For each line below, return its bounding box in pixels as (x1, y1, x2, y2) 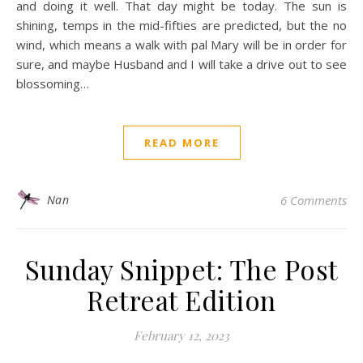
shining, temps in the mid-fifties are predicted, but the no (16, 17, 347, 33)
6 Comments (280, 192, 347, 208)
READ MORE (143, 135, 220, 150)
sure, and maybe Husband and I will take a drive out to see (16, 56, 347, 72)
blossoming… (16, 75, 89, 92)
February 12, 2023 (134, 327, 229, 344)
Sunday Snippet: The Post (24, 251, 339, 287)
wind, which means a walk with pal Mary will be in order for (16, 36, 347, 53)
